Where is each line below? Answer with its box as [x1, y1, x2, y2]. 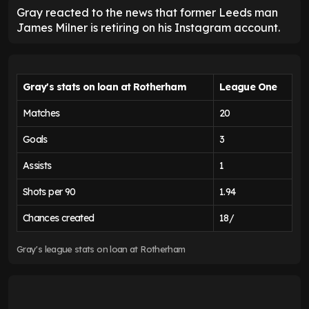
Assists [23, 159, 52, 172]
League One [219, 81, 277, 94]
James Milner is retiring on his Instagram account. [17, 21, 280, 35]
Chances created [23, 212, 94, 225]
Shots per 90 [23, 186, 76, 199]
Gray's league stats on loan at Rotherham [17, 243, 186, 255]
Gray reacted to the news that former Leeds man [17, 6, 278, 20]
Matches [23, 107, 60, 120]
